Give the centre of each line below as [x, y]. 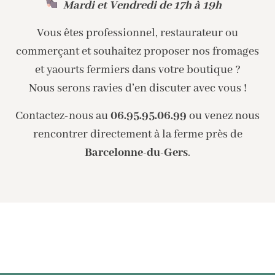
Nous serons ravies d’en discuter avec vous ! [137, 88]
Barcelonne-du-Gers [136, 153]
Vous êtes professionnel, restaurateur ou [137, 33]
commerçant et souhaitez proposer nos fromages [137, 51]
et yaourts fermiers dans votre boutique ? [137, 70]
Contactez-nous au [63, 116]
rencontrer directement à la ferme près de [137, 134]
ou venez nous [223, 116]
